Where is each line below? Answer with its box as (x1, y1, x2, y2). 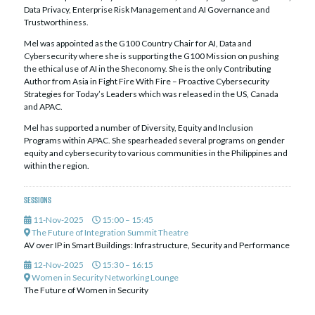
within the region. (23, 160, 89, 172)
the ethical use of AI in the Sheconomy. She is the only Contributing (23, 63, 271, 75)
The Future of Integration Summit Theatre (30, 227, 188, 238)
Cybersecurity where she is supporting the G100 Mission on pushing (23, 51, 278, 62)
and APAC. (23, 101, 63, 112)
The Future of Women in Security (23, 285, 148, 296)
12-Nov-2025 (31, 259, 84, 271)
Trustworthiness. (23, 17, 89, 28)
